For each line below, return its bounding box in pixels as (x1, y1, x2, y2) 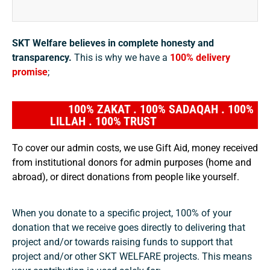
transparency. (12, 51, 74, 63)
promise (12, 66, 48, 78)
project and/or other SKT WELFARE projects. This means (12, 250, 252, 262)
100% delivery (170, 51, 230, 63)
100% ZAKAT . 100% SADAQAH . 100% (16, 101, 254, 116)
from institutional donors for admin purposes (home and (12, 156, 251, 168)
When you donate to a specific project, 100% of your (12, 207, 231, 219)
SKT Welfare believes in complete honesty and (12, 37, 214, 49)
